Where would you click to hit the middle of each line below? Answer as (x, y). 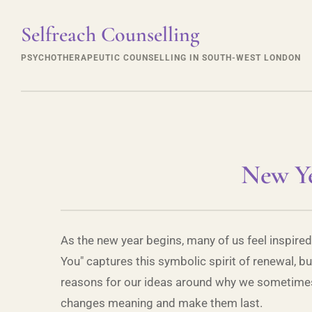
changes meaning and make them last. (162, 303)
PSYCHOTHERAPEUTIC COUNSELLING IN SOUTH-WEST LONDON (161, 58)
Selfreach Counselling (110, 34)
